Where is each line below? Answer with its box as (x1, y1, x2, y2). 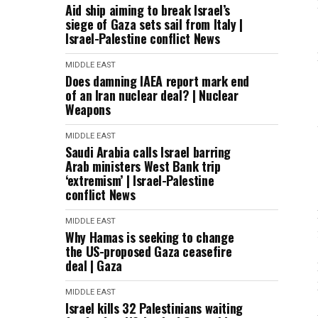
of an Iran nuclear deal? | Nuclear (65, 86, 238, 104)
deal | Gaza (65, 256, 123, 275)
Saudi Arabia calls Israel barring (65, 143, 231, 161)
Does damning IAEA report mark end (65, 72, 250, 90)
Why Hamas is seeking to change (65, 228, 234, 246)
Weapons (65, 100, 111, 119)
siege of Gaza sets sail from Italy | (65, 15, 243, 33)
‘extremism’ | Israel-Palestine (65, 171, 214, 190)
